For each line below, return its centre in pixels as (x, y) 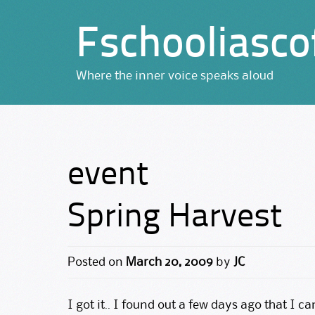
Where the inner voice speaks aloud (175, 76)
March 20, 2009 (169, 262)
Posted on (97, 262)
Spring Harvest (175, 218)
